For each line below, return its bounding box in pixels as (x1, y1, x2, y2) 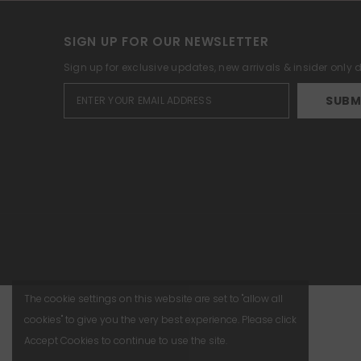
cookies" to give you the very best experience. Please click (24, 313, 297, 326)
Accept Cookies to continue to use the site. (24, 334, 227, 347)
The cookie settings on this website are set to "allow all (24, 292, 283, 305)
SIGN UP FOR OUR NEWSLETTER (64, 32, 269, 50)
